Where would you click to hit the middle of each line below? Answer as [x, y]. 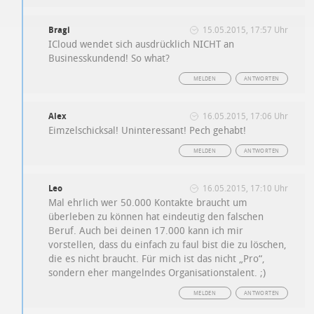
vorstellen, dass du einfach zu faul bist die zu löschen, [168, 245]
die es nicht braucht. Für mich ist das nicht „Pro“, [157, 259]
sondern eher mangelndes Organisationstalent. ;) [157, 273]
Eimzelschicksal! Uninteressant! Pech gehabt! [148, 131]
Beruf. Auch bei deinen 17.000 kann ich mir [146, 231]
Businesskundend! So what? [109, 59]
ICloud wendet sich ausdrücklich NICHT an [142, 45]
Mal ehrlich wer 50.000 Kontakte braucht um [148, 203]
